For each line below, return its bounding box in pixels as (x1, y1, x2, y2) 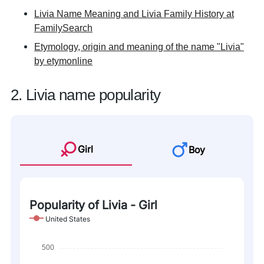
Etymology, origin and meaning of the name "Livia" (34, 41, 244, 52)
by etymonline (34, 55, 93, 66)
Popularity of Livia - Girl (29, 198, 157, 212)
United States (45, 214, 90, 223)
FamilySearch (34, 22, 93, 33)
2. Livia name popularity (11, 86, 161, 104)
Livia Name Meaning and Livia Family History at (34, 8, 234, 19)
